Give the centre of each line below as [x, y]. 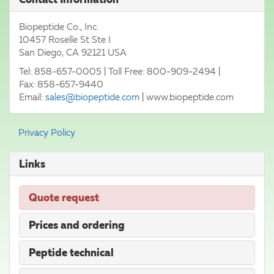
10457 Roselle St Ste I [65, 39]
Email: [32, 97]
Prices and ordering [77, 225]
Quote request [64, 198]
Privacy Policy [47, 132]
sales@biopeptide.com [92, 97]
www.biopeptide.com [190, 97]
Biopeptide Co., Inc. [59, 27]
